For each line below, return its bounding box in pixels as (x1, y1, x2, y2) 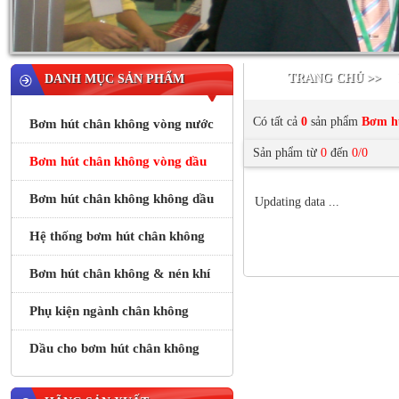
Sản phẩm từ (253, 146, 321, 159)
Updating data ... (255, 195, 339, 208)
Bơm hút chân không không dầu (29, 191, 214, 206)
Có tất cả (253, 115, 301, 128)
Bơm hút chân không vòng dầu (29, 154, 207, 168)
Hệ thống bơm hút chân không (29, 229, 205, 243)
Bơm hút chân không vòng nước (29, 117, 214, 131)
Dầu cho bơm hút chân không (29, 341, 199, 355)
